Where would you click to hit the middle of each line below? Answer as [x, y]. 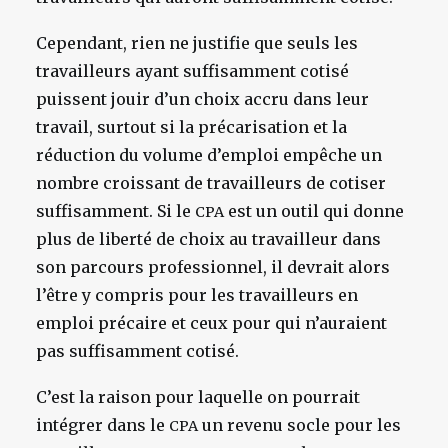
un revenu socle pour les [299, 425]
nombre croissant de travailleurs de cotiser [211, 183]
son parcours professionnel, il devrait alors [213, 267]
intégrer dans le [102, 425]
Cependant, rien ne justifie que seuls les [197, 43]
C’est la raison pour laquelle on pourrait [198, 397]
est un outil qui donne [314, 211]
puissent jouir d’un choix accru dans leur [202, 99]
